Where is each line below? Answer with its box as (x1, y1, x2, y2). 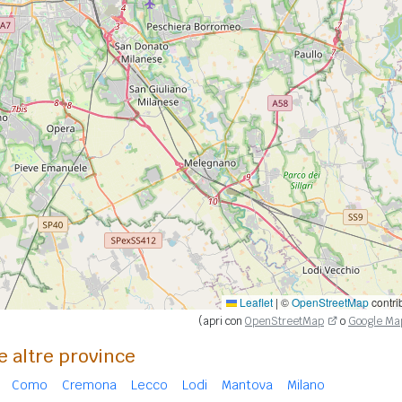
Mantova (222, 377, 273, 393)
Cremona (62, 377, 117, 393)
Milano (287, 377, 325, 393)
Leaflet (237, 294, 273, 310)
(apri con (198, 314, 245, 328)
